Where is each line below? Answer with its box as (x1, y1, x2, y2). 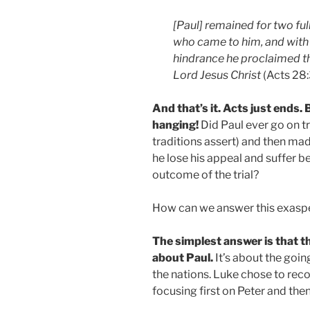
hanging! (152, 118, 199, 132)
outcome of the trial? (152, 168, 259, 182)
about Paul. (152, 251, 213, 265)
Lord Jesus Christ (173, 69, 263, 82)
